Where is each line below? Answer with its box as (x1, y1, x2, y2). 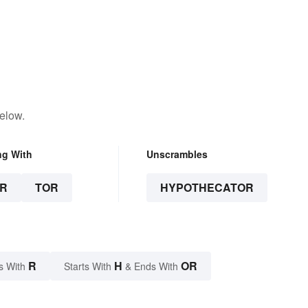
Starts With (64, 259, 114, 274)
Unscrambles (146, 147, 208, 162)
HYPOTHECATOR (159, 179, 254, 196)
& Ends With (122, 259, 181, 274)
